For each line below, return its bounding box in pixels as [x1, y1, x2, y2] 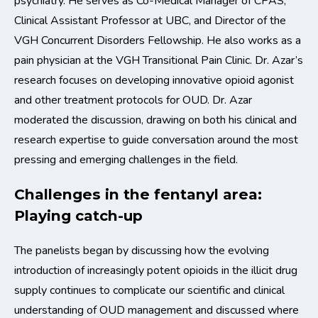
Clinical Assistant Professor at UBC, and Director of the [14, 13, 286, 29]
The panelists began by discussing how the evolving [14, 243, 269, 259]
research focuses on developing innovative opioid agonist [14, 72, 294, 89]
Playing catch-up [14, 207, 143, 225]
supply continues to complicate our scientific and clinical [14, 283, 285, 299]
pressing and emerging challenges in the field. [14, 152, 238, 168]
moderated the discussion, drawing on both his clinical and [14, 112, 297, 128]
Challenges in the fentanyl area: [14, 185, 262, 204]
